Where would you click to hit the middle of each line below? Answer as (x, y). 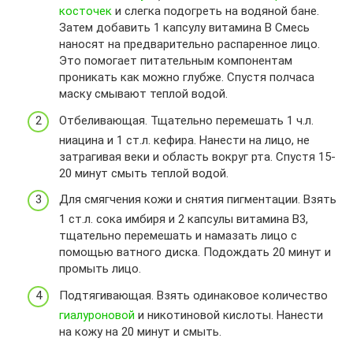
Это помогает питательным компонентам (176, 61)
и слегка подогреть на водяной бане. (216, 11)
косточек (85, 11)
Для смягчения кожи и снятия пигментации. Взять (198, 200)
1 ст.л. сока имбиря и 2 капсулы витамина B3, (184, 219)
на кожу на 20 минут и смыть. (140, 331)
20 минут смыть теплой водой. (144, 173)
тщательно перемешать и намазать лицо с (178, 236)
